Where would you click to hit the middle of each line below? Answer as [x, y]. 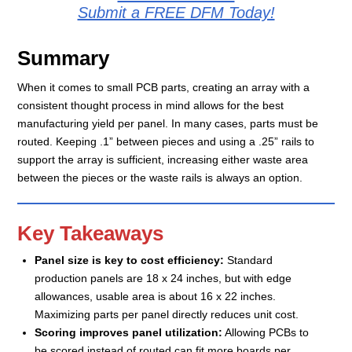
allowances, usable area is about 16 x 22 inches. [155, 297]
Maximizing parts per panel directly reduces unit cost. [167, 315]
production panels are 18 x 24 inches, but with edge [163, 279]
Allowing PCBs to [266, 333]
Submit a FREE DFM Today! [176, 12]
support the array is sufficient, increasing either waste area [163, 159]
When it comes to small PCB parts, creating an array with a [164, 87]
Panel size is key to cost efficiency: [129, 260]
